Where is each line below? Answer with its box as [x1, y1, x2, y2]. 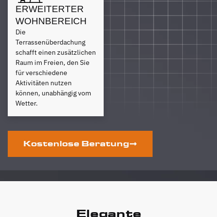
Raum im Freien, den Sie [15, 58, 90, 67]
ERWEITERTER [15, 3, 84, 14]
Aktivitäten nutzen [15, 78, 72, 87]
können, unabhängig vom [15, 88, 91, 97]
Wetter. [15, 98, 38, 108]
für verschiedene [15, 68, 67, 77]
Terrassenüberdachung [15, 37, 85, 46]
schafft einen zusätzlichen [15, 47, 96, 57]
